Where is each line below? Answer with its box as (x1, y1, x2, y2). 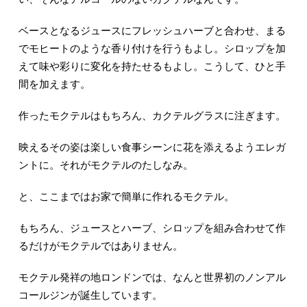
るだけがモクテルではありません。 (18, 240, 183, 253)
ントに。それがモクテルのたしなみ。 (18, 159, 193, 172)
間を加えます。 (18, 78, 90, 91)
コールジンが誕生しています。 (18, 289, 162, 302)
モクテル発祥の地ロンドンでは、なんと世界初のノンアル (18, 271, 286, 284)
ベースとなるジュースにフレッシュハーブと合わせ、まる (18, 25, 286, 38)
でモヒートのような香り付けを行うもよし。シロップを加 (18, 42, 286, 56)
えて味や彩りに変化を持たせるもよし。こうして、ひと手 (18, 60, 286, 73)
